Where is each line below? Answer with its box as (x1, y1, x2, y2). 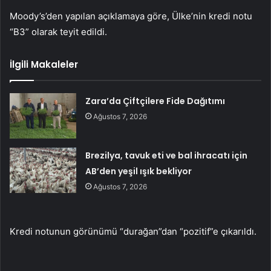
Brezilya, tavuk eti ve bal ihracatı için (85, 149, 248, 162)
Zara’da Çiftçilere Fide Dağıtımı (85, 95, 226, 108)
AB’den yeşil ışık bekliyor (85, 165, 192, 178)
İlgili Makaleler (10, 58, 78, 71)
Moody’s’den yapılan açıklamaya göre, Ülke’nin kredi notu (10, 10, 252, 22)
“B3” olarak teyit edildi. (10, 26, 107, 38)
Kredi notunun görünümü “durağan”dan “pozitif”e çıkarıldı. (10, 226, 256, 238)
